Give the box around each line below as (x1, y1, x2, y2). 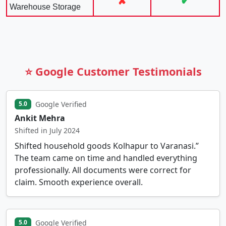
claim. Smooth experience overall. (15, 176, 143, 188)
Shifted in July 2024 (15, 125, 80, 135)
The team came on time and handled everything (15, 152, 197, 163)
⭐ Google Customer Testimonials (24, 64, 202, 79)
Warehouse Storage (10, 2, 81, 11)
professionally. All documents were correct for (15, 164, 191, 176)
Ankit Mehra (15, 112, 65, 124)
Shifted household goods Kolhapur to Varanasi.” (15, 140, 199, 151)
